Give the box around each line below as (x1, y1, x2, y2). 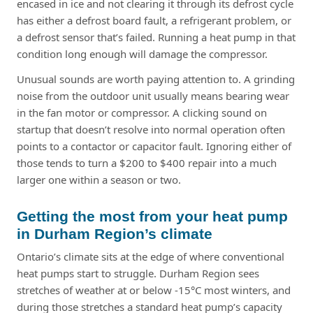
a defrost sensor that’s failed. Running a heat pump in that (17, 29, 296, 44)
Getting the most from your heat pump (17, 208, 288, 224)
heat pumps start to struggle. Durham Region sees (17, 265, 259, 280)
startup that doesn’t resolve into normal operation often (17, 122, 285, 136)
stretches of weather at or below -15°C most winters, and (17, 282, 291, 297)
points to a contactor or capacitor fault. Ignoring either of (17, 138, 291, 153)
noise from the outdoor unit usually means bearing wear (17, 88, 289, 103)
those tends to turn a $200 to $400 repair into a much (17, 155, 277, 170)
